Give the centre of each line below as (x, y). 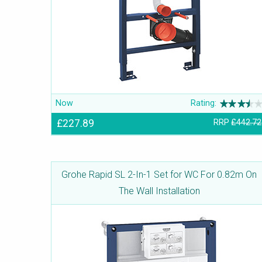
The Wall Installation (159, 191)
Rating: (204, 104)
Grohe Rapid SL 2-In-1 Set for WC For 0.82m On (159, 175)
